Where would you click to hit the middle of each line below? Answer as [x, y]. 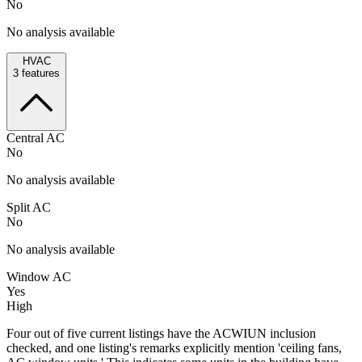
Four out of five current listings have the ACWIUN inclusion [161, 333]
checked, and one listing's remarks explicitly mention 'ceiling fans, [174, 347]
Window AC [39, 276]
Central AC [36, 137]
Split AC [29, 207]
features [39, 73]
